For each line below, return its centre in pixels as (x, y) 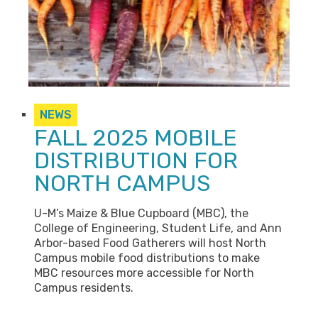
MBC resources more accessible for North (144, 273)
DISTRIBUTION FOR (136, 160)
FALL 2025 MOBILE (136, 138)
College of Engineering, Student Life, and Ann (158, 228)
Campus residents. (84, 288)
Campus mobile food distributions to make (147, 258)
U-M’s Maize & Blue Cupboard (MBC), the (141, 213)
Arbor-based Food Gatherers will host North (150, 243)
